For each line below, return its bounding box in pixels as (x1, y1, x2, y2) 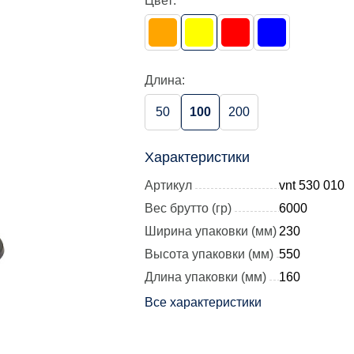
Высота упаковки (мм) (145, 247, 273, 261)
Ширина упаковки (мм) (145, 224, 277, 238)
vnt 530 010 (279, 179, 345, 192)
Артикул (145, 179, 192, 192)
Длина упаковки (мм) (145, 270, 266, 284)
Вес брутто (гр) (145, 201, 232, 215)
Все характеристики (145, 296, 262, 309)
